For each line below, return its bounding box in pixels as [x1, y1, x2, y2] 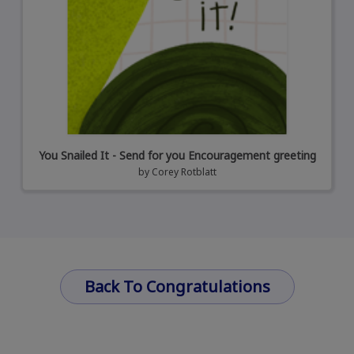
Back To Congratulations [84, 276, 270, 298]
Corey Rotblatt [151, 165, 217, 179]
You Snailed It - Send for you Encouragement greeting [38, 148, 316, 164]
